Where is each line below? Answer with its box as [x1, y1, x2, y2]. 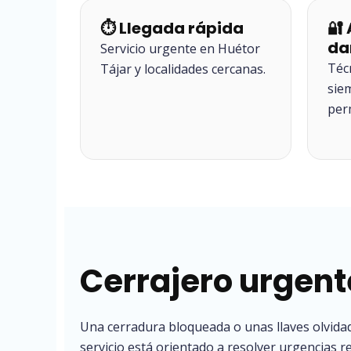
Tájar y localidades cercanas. [100, 60, 266, 78]
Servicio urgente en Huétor [100, 40, 260, 57]
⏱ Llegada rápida [100, 17, 244, 39]
